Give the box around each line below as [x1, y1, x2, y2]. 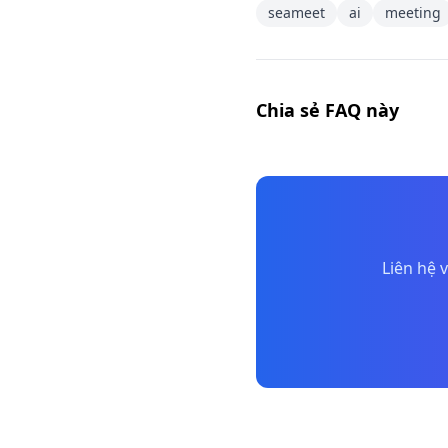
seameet [268, 3, 325, 22]
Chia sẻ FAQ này [256, 98, 399, 122]
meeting [385, 3, 441, 22]
